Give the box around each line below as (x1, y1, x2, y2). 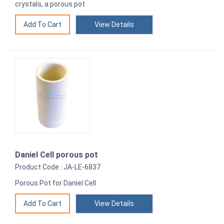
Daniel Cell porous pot (15, 150, 98, 160)
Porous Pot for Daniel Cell (15, 179, 96, 187)
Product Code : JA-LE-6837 (15, 163, 100, 171)
